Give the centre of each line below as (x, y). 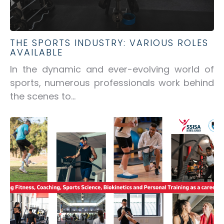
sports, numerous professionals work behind (112, 82)
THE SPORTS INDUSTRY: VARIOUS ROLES (109, 43)
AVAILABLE (36, 52)
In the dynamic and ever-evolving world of (112, 69)
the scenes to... (43, 96)
